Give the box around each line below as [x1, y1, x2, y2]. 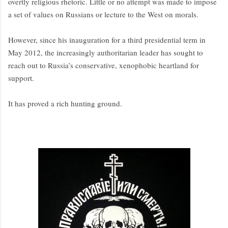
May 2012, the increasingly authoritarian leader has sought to [8, 47, 203, 58]
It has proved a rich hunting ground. [8, 98, 122, 109]
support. [8, 73, 34, 83]
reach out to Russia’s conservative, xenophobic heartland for [8, 60, 199, 71]
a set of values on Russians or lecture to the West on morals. [8, 9, 198, 20]
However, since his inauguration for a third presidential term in [8, 35, 206, 45]
